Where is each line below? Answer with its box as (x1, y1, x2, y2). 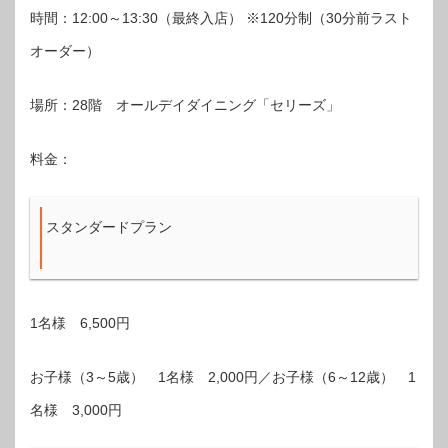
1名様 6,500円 (30, 314, 130, 331)
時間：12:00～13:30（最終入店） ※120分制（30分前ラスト (30, 9, 412, 26)
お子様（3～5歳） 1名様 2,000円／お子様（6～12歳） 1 (30, 368, 416, 385)
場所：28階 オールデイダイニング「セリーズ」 (30, 96, 340, 113)
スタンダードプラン (46, 218, 172, 235)
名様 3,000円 (30, 401, 122, 418)
